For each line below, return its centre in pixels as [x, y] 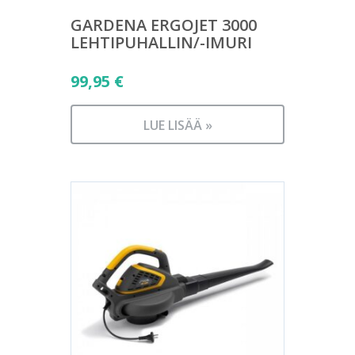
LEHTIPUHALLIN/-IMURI [161, 42]
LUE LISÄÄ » [177, 125]
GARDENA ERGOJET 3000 [164, 25]
